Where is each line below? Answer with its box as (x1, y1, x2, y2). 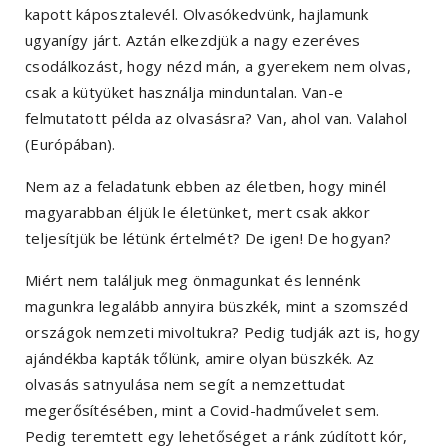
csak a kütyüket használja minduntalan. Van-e (25, 82, 344, 103)
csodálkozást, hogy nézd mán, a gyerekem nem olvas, (25, 56, 411, 77)
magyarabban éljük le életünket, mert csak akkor (25, 202, 371, 223)
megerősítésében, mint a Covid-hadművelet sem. (25, 400, 380, 421)
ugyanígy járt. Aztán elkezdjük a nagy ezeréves (25, 30, 361, 51)
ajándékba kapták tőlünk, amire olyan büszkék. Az (25, 348, 375, 369)
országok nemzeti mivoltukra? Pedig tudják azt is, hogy (25, 322, 421, 343)
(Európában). (25, 134, 116, 155)
